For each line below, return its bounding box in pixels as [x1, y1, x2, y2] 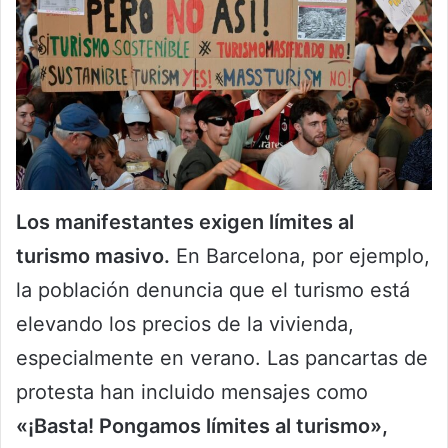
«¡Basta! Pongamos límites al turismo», [16, 413, 388, 438]
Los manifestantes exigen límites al [16, 209, 354, 234]
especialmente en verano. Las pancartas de [16, 345, 428, 370]
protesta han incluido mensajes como [16, 379, 368, 404]
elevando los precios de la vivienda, [16, 311, 354, 336]
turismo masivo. [16, 243, 170, 268]
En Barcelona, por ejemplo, [170, 243, 430, 268]
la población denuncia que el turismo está [16, 277, 410, 302]
